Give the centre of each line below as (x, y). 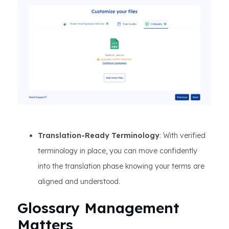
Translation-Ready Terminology (99, 136)
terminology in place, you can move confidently (118, 151)
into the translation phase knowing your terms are (121, 166)
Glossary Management (98, 208)
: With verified (182, 136)
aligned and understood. (79, 182)
